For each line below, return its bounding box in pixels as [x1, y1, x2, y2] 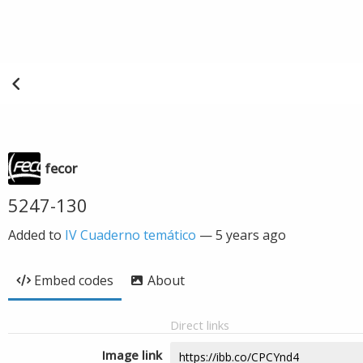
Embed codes [34, 271, 113, 289]
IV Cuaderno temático [65, 226, 196, 244]
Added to [8, 226, 65, 244]
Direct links [170, 317, 229, 333]
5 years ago [216, 226, 286, 244]
